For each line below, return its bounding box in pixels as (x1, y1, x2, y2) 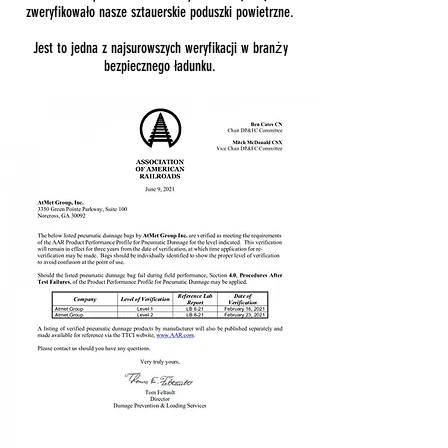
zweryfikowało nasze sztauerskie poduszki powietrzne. (26, 3, 294, 21)
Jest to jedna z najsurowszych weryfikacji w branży (32, 39, 288, 57)
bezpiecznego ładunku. (104, 57, 216, 75)
